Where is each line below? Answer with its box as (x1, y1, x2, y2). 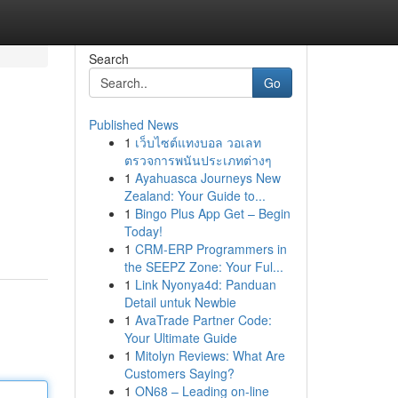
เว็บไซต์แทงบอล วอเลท (134, 133, 261, 151)
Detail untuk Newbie (123, 293, 236, 311)
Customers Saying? (123, 364, 235, 382)
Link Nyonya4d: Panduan (134, 275, 276, 293)
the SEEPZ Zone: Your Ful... (123, 258, 283, 275)
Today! (123, 222, 163, 240)
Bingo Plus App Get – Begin (134, 204, 291, 222)
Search (88, 50, 129, 68)
